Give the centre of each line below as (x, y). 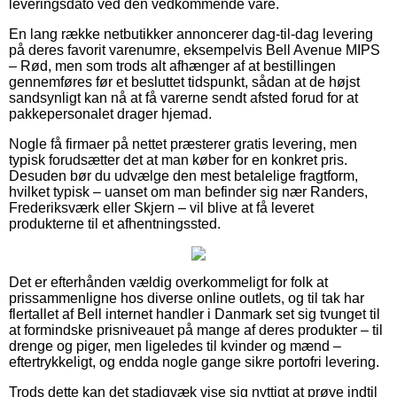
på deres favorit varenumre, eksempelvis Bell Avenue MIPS (195, 50)
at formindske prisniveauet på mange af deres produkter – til (196, 330)
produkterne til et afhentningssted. (115, 223)
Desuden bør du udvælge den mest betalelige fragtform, (183, 175)
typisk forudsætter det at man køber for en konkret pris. (178, 160)
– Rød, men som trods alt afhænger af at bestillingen (172, 66)
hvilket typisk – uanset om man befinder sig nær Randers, (188, 191)
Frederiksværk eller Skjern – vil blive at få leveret (161, 207)
